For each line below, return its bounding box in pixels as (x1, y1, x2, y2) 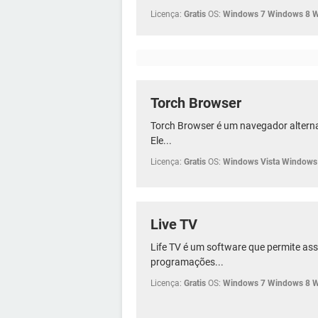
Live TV (150, 215, 197, 233)
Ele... (150, 134, 172, 146)
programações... (150, 256, 224, 268)
